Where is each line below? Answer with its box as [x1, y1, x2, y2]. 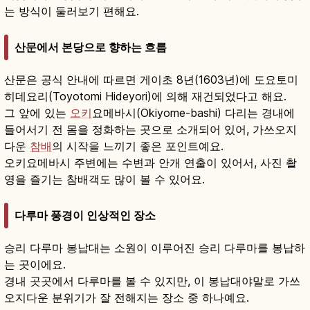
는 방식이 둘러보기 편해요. [4, 3, 139, 18]
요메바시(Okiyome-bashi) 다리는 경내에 [92, 106, 295, 120]
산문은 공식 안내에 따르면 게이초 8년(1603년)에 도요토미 [4, 73, 298, 87]
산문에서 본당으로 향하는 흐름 [15, 40, 167, 55]
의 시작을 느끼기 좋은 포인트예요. [52, 139, 224, 154]
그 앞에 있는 [4, 106, 70, 120]
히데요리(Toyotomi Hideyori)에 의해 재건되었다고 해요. [4, 89, 286, 104]
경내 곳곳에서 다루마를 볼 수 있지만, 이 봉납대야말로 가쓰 [4, 274, 300, 289]
